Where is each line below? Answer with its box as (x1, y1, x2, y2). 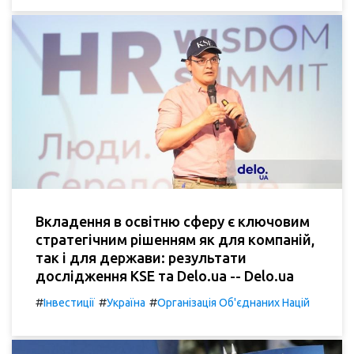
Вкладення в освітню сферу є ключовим (36, 213, 310, 229)
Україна (107, 296, 145, 309)
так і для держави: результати (36, 249, 247, 265)
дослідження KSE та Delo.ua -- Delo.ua (36, 267, 294, 284)
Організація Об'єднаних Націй (157, 296, 310, 309)
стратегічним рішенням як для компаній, (36, 231, 314, 247)
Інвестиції (43, 296, 95, 309)
